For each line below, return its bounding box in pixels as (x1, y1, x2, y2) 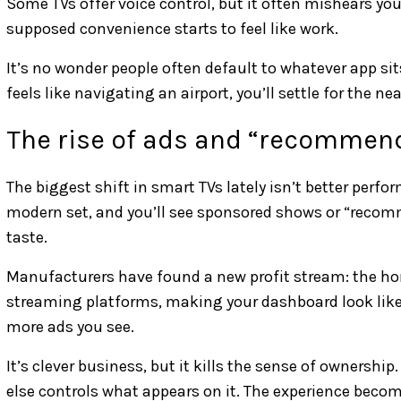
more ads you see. (6, 316, 134, 337)
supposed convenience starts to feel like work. (6, 18, 338, 38)
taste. (6, 226, 47, 247)
